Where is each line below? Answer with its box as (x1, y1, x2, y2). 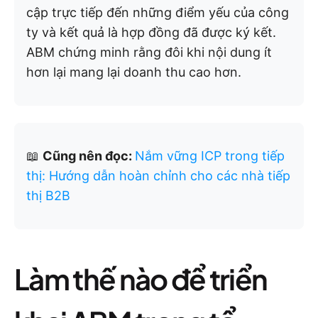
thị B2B (26, 188, 70, 203)
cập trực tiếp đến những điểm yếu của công (26, 5, 289, 20)
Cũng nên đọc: (43, 148, 135, 163)
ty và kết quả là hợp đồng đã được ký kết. (26, 25, 276, 40)
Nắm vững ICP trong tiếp (135, 148, 285, 163)
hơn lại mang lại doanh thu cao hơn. (26, 65, 241, 79)
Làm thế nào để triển (14, 261, 268, 297)
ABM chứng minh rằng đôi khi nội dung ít (26, 45, 272, 60)
